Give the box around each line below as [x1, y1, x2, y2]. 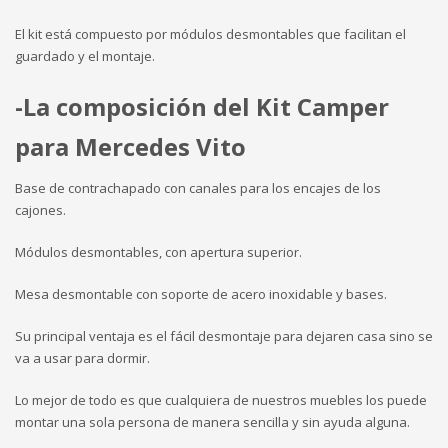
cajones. [15, 200, 66, 219]
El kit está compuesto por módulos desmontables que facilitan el [15, 24, 406, 43]
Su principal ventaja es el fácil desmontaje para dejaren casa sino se [15, 326, 433, 345]
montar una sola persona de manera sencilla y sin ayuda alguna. [15, 412, 410, 431]
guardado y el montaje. [15, 46, 155, 65]
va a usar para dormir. [15, 348, 150, 367]
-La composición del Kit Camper [15, 89, 389, 123]
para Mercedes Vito [15, 129, 246, 163]
